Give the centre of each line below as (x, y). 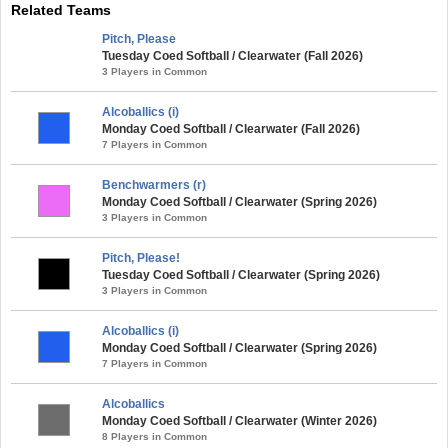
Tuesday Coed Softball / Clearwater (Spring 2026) (241, 274)
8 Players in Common (154, 436)
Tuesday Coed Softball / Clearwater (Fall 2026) (232, 55)
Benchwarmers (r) (154, 184)
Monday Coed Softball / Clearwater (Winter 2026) (239, 420)
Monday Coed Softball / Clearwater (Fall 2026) (231, 128)
